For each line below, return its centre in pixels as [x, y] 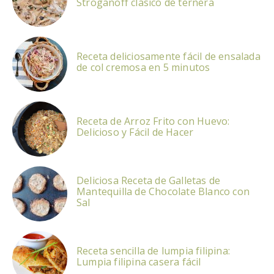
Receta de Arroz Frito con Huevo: [153, 121]
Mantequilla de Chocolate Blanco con [163, 191]
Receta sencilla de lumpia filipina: [153, 250]
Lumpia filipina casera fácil [139, 261]
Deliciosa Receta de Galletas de [149, 180]
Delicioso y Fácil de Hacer [135, 132]
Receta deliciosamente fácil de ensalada [168, 56]
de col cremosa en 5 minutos [143, 67]
